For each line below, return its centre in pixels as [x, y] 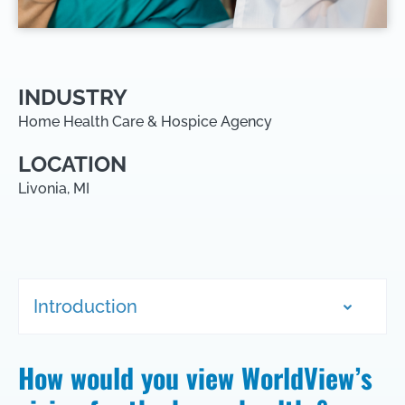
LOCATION [72, 164]
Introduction [85, 306]
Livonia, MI [54, 188]
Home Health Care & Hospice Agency [145, 122]
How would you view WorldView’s [195, 377]
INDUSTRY [73, 97]
